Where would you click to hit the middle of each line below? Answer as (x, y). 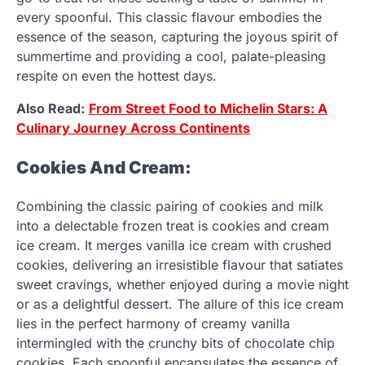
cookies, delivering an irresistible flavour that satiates (180, 265)
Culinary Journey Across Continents (133, 128)
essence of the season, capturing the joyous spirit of (177, 36)
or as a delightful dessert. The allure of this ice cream (180, 304)
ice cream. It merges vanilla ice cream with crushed (174, 246)
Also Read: (51, 108)
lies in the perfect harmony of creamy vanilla (153, 324)
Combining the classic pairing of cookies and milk (170, 207)
